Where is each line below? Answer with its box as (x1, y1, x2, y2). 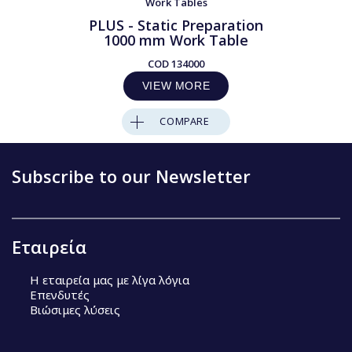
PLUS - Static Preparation (89, 16, 263, 35)
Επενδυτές (29, 286, 90, 302)
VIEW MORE (141, 79, 211, 92)
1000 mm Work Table (104, 31, 248, 49)
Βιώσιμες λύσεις (29, 301, 120, 317)
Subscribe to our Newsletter (12, 164, 251, 188)
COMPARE (159, 115, 210, 128)
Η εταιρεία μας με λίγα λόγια (29, 271, 189, 288)
